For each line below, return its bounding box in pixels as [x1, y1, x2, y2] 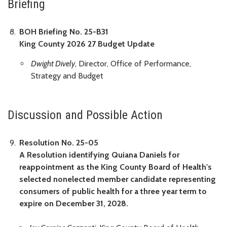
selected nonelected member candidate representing [19, 174, 216, 184]
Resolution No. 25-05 [19, 137, 98, 147]
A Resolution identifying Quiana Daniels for [19, 149, 179, 160]
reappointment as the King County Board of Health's [19, 162, 212, 172]
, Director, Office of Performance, [75, 58, 191, 68]
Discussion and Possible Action [8, 107, 163, 122]
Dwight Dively [31, 58, 75, 68]
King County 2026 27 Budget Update [19, 39, 155, 49]
